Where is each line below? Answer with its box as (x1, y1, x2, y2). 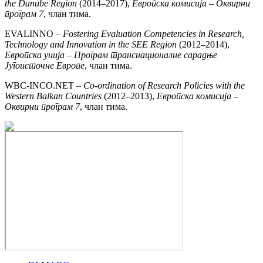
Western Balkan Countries (5, 90, 102, 101)
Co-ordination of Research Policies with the (83, 80, 245, 90)
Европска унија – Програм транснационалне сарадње (5, 49, 217, 60)
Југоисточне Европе (5, 60, 85, 70)
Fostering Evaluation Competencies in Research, (63, 28, 244, 39)
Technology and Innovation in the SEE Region (5, 39, 177, 49)
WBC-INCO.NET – (5, 80, 83, 90)
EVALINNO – (5, 28, 63, 39)
